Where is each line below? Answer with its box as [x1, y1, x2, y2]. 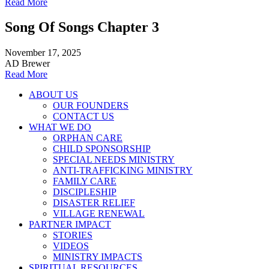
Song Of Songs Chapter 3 [5, 19, 159, 35]
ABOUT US [29, 89, 78, 100]
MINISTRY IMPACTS [53, 252, 142, 262]
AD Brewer [5, 58, 50, 69]
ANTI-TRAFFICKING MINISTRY [53, 165, 193, 176]
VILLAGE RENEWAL [53, 208, 145, 219]
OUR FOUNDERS [53, 100, 128, 111]
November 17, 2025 [5, 47, 81, 58]
